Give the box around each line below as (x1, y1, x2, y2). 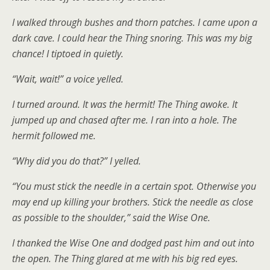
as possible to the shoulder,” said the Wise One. (12, 211, 213, 224)
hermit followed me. (12, 129, 98, 142)
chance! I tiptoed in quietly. (12, 47, 124, 60)
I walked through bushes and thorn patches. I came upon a (12, 16, 257, 29)
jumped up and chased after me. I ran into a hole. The (12, 113, 237, 127)
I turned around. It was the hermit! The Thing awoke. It (12, 98, 237, 111)
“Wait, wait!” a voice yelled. (12, 72, 124, 86)
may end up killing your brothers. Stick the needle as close (12, 195, 253, 209)
